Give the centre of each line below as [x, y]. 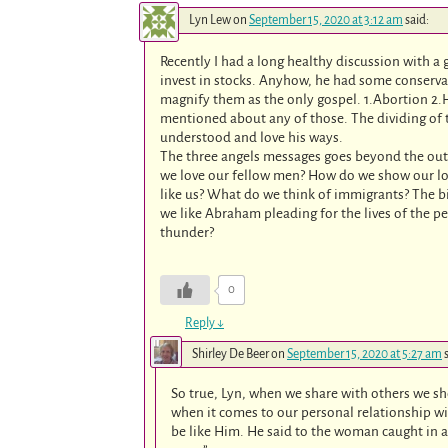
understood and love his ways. [252, 138]
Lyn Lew [210, 20]
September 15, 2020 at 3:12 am [326, 20]
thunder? [187, 233]
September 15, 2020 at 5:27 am [364, 354]
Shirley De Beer [230, 354]
